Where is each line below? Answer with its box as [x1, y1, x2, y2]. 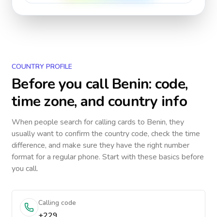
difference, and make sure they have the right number [12, 140, 189, 151]
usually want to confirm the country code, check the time [12, 128, 200, 139]
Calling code [38, 198, 76, 207]
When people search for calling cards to [12, 117, 147, 127]
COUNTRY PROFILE [12, 62, 72, 71]
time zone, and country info [12, 92, 187, 111]
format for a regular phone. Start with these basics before [12, 152, 204, 162]
